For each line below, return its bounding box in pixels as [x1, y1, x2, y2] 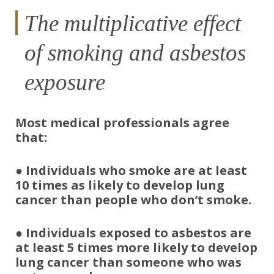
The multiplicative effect [24, 11, 241, 36]
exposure [24, 70, 105, 95]
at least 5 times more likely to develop [15, 239, 257, 256]
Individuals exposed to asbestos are [26, 224, 251, 241]
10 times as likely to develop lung [15, 177, 224, 193]
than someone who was [92, 254, 242, 270]
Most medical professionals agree [15, 114, 229, 131]
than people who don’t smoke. [61, 191, 254, 208]
